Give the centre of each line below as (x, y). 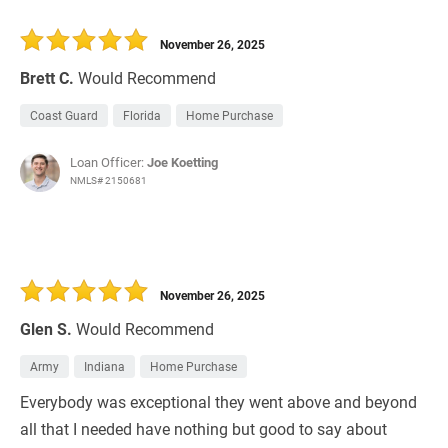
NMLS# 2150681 (108, 180)
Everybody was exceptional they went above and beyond (218, 402)
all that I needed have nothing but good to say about (203, 429)
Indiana (104, 366)
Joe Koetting (182, 162)
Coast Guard (64, 115)
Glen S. (46, 329)
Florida (142, 115)
